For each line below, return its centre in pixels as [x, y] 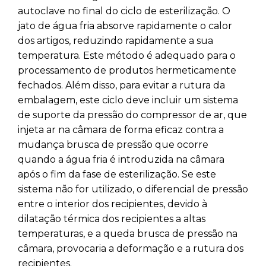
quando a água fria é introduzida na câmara [121, 159]
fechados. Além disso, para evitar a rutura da [121, 85]
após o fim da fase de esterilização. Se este [117, 174]
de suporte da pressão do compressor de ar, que [132, 115]
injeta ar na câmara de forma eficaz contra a [121, 129]
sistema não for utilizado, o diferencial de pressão [133, 189]
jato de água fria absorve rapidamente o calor [125, 26]
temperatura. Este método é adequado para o [127, 55]
